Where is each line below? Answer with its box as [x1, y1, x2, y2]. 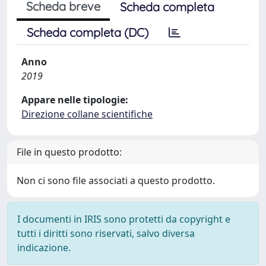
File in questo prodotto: [17, 145, 122, 159]
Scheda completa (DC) [27, 25, 148, 40]
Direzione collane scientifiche [21, 107, 153, 121]
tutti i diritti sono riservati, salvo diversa [17, 227, 195, 240]
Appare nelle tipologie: [21, 93, 128, 106]
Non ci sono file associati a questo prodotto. [17, 174, 215, 187]
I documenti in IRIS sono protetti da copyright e [17, 213, 230, 226]
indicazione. [17, 241, 71, 254]
